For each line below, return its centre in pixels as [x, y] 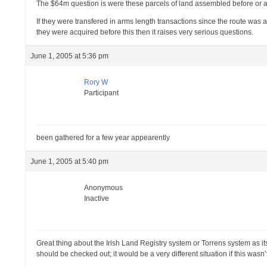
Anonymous [104, 188]
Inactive [97, 198]
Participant [102, 93]
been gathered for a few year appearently [103, 138]
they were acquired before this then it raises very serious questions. [145, 32]
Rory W [96, 82]
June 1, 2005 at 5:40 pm [70, 162]
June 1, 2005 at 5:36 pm [70, 56]
